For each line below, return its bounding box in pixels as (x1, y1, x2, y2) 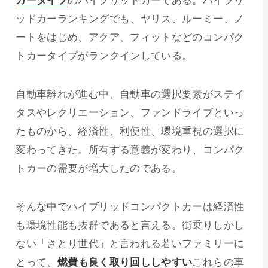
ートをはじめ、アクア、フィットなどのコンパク (16, 29, 245, 44)
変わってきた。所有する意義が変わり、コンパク (16, 142, 245, 157)
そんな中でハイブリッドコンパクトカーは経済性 (16, 199, 245, 214)
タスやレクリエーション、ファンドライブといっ (16, 105, 245, 120)
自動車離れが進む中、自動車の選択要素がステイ (16, 86, 245, 101)
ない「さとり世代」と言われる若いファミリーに (16, 236, 245, 251)
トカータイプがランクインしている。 (16, 48, 193, 63)
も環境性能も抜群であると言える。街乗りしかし (16, 217, 245, 232)
